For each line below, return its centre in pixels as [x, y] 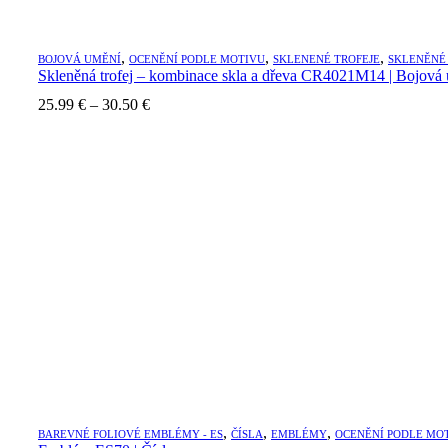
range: [168, 122]
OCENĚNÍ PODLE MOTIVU [197, 58]
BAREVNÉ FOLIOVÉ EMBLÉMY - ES [130, 434]
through [173, 158]
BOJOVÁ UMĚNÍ [79, 58]
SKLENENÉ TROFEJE [326, 58]
